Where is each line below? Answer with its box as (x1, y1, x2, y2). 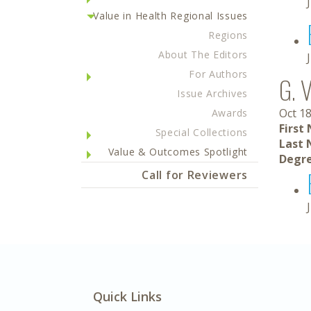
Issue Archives (177, 87, 248, 100)
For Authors (189, 67, 248, 81)
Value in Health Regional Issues (93, 9, 248, 22)
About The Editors (158, 48, 248, 61)
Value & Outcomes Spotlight (108, 145, 248, 158)
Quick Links (93, 288, 162, 305)
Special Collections (155, 126, 248, 139)
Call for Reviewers (142, 167, 248, 183)
